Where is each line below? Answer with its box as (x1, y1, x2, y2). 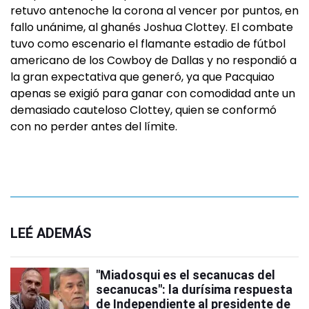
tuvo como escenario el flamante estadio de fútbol (10, 36, 286, 52)
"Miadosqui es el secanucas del (96, 268, 275, 282)
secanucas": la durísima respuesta (96, 282, 292, 297)
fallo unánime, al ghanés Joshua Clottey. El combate (10, 19, 293, 35)
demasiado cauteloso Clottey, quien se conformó (10, 102, 277, 118)
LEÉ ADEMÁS (10, 225, 92, 241)
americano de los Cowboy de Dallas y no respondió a (10, 52, 297, 68)
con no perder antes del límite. (10, 119, 177, 134)
